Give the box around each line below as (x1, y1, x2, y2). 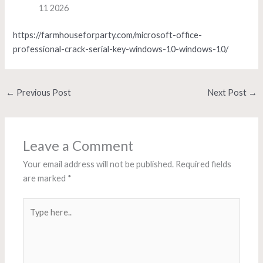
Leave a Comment (23, 137, 134, 154)
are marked (23, 173, 68, 184)
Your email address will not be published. (23, 159, 174, 170)
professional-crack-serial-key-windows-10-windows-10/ (13, 44, 229, 55)
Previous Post (14, 87, 71, 98)
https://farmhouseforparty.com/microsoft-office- (13, 30, 203, 41)
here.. (22, 213, 44, 224)
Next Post (207, 87, 249, 98)
